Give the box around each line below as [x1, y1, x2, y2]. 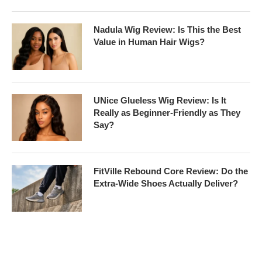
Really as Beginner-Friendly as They [94, 108, 240, 118]
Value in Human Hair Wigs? [94, 37, 205, 47]
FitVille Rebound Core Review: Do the [94, 166, 248, 177]
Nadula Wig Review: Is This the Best [94, 25, 241, 35]
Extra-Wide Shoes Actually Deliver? [94, 178, 238, 189]
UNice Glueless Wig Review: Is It [94, 95, 226, 106]
